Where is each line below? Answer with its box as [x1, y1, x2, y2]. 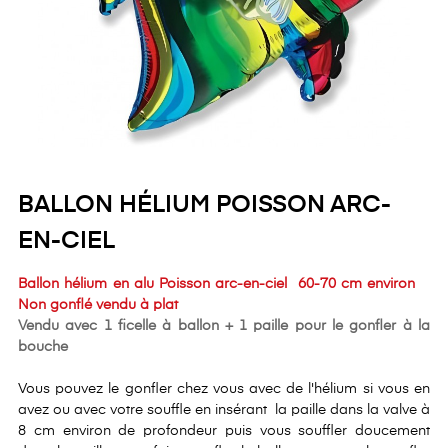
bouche [18, 340, 72, 355]
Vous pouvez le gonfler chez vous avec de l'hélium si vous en [18, 382, 430, 397]
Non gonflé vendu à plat [18, 298, 178, 313]
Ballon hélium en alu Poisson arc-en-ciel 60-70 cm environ [18, 277, 430, 292]
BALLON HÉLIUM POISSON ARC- [18, 193, 391, 218]
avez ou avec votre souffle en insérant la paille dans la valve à [18, 403, 430, 418]
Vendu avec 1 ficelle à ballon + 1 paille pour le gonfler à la [18, 319, 430, 334]
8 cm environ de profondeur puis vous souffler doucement [18, 424, 430, 439]
